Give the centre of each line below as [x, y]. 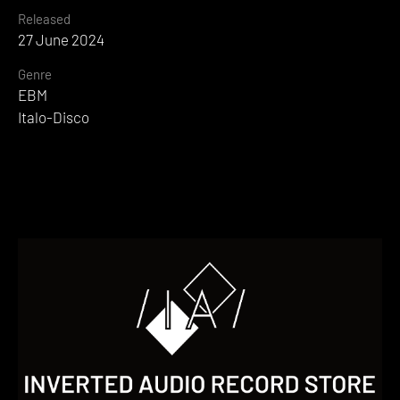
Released [44, 19]
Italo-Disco [54, 117]
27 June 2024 [61, 40]
